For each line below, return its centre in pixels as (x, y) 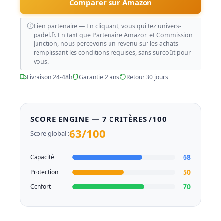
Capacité (42, 157)
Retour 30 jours (147, 77)
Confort (40, 187)
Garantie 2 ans (99, 77)
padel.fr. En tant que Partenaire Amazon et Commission (113, 35)
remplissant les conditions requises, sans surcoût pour (112, 52)
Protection (44, 172)
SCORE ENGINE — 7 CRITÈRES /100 (99, 119)
